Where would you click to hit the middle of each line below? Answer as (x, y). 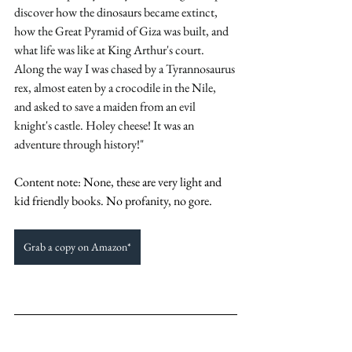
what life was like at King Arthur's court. (110, 50)
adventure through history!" (80, 145)
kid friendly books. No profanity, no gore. (114, 201)
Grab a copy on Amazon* (77, 247)
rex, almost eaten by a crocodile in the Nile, (116, 88)
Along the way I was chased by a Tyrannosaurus (126, 69)
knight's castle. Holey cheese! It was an (105, 126)
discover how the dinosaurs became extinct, (117, 13)
